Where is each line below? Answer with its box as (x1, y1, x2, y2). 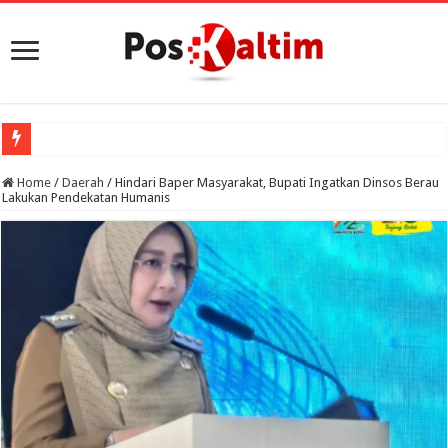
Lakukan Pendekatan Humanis (2, 190, 171, 205)
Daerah (62, 175, 105, 190)
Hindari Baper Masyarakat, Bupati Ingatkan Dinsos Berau (115, 175, 440, 190)
